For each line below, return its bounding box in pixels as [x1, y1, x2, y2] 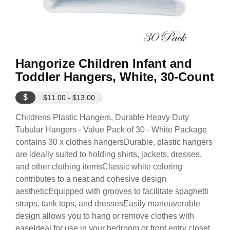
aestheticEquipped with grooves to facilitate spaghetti [15, 187, 208, 196]
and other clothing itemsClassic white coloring [15, 162, 182, 171]
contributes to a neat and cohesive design [15, 175, 166, 183]
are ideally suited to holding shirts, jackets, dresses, [15, 150, 202, 159]
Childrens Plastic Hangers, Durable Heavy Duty [15, 113, 189, 122]
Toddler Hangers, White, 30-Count [15, 70, 214, 84]
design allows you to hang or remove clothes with [15, 212, 194, 220]
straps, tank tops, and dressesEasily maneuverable [15, 199, 200, 208]
